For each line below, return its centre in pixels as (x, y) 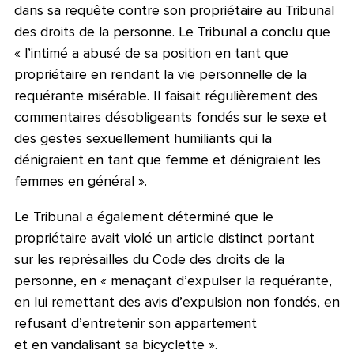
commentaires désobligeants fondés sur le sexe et (171, 117)
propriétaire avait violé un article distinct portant (164, 238)
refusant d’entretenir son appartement (136, 323)
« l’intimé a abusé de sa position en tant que (151, 53)
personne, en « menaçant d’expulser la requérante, (173, 281)
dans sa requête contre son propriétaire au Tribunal (174, 10)
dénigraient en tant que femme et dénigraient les (168, 160)
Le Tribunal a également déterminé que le (144, 217)
